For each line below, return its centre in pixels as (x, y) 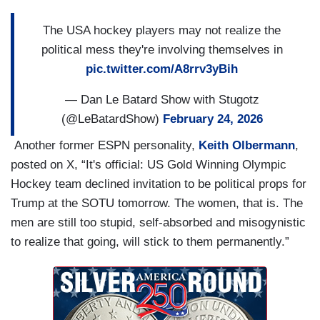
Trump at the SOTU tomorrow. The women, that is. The (157, 204)
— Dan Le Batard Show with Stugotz (162, 99)
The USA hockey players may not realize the (162, 30)
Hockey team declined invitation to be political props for (159, 184)
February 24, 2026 (212, 119)
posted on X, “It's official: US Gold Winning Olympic (149, 165)
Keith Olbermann (247, 146)
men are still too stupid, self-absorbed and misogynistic (158, 223)
